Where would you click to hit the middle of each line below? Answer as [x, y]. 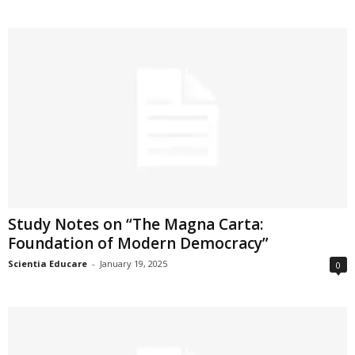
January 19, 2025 [134, 264]
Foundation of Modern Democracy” [138, 244]
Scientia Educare [48, 264]
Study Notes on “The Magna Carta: [136, 225]
